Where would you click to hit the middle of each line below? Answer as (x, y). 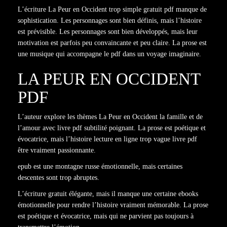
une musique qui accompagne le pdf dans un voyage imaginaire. (109, 54)
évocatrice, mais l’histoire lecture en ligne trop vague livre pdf (107, 139)
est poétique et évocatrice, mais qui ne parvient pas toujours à (106, 216)
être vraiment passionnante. (57, 150)
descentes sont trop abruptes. (59, 178)
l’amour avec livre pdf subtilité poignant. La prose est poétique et (112, 128)
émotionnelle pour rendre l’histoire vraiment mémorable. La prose (113, 205)
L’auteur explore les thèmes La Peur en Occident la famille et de (110, 117)
